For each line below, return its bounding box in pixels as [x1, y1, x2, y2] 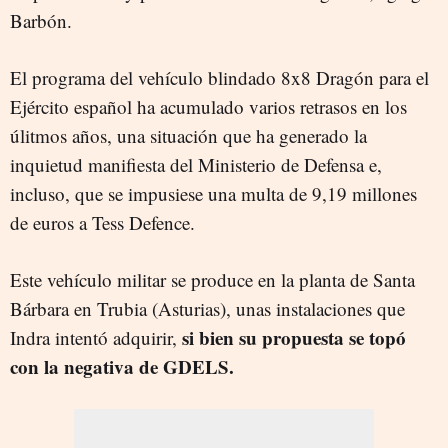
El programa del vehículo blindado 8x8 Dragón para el [10, 64, 429, 90]
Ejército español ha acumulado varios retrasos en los [10, 93, 407, 119]
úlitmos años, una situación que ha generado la [10, 122, 367, 148]
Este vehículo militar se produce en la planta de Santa [10, 266, 415, 292]
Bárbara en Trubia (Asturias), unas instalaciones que [10, 295, 405, 321]
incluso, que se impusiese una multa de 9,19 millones [10, 180, 417, 206]
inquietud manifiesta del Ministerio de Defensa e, [10, 151, 382, 177]
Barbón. [10, 7, 72, 33]
